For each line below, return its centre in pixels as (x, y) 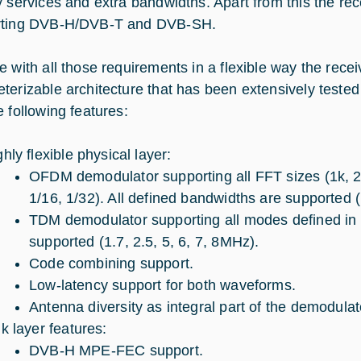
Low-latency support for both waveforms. (163, 285)
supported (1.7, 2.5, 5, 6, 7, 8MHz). (144, 242)
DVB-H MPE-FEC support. (116, 351)
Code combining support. (112, 263)
